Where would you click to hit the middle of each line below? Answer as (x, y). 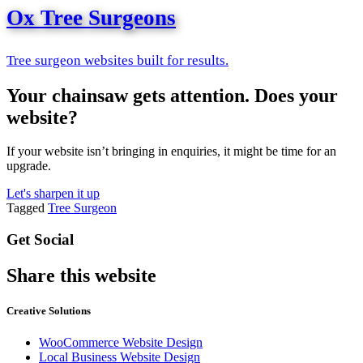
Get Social (40, 240)
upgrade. (29, 166)
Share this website (81, 276)
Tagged (27, 208)
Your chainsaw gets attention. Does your (172, 95)
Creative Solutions (49, 311)
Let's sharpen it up (53, 194)
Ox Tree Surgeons (91, 17)
